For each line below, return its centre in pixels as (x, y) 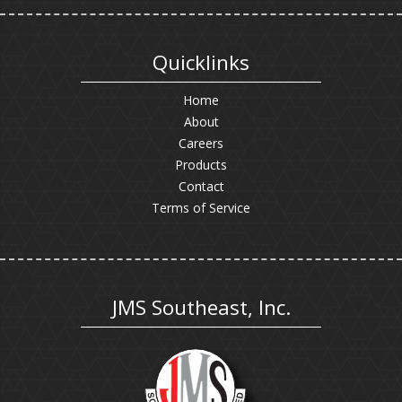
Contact (201, 186)
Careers (201, 143)
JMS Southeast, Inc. (201, 307)
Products (201, 165)
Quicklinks (201, 62)
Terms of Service (201, 208)
